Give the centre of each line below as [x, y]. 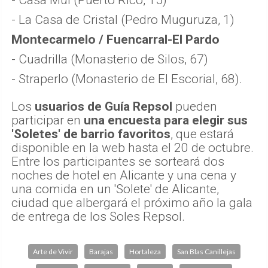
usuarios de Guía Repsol [103, 107]
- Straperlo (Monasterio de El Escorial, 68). [127, 79]
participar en [48, 121]
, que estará [202, 134]
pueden [195, 107]
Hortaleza [145, 252]
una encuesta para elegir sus [166, 121]
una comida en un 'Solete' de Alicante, [115, 189]
